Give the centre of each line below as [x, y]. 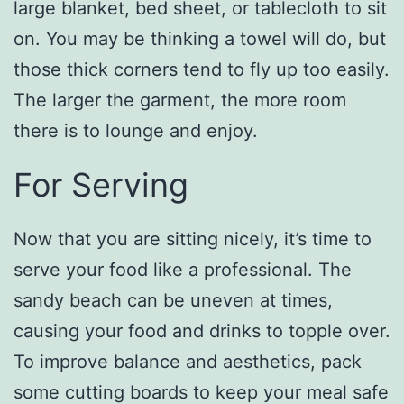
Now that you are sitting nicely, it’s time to [193, 239]
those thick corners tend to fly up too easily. [202, 69]
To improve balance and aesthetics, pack [188, 361]
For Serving [101, 184]
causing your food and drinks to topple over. [202, 331]
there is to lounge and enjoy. [136, 130]
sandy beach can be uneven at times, [173, 300]
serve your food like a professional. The [183, 269]
